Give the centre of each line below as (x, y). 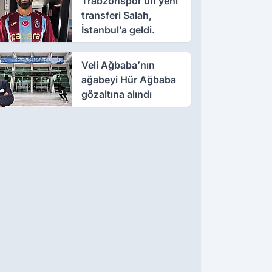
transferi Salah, (116, 15)
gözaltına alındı (116, 94)
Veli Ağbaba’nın (118, 65)
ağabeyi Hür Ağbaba (128, 79)
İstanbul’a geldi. (118, 29)
